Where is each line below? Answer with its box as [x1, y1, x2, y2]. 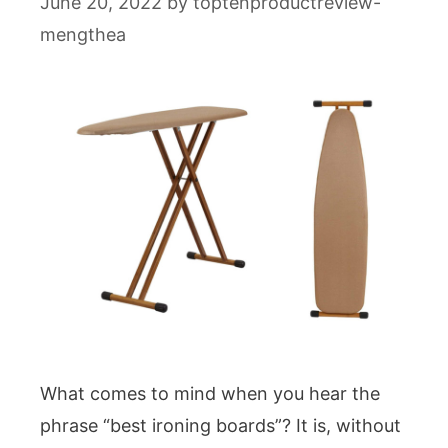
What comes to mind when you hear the [40, 383, 380, 405]
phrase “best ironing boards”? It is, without [40, 415, 401, 437]
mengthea [40, 24, 126, 45]
